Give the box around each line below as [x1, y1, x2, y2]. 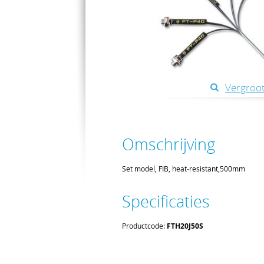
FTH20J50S [167, 221, 203, 232]
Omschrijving [122, 134, 215, 156]
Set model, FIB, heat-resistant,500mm [122, 164, 245, 174]
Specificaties [122, 191, 210, 213]
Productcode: [122, 221, 167, 231]
